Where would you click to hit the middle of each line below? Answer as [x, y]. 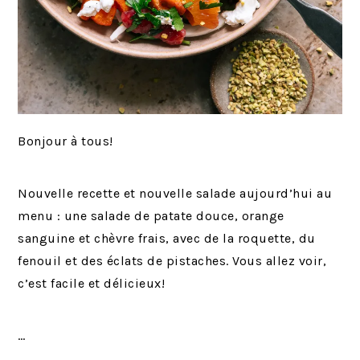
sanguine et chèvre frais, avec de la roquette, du [167, 238]
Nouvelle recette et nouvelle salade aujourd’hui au [175, 193]
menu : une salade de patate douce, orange [151, 215]
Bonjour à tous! [65, 141]
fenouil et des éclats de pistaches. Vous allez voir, [172, 260]
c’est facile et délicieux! [92, 283]
